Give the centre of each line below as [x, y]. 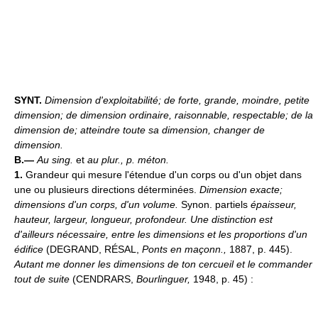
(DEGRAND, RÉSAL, [93, 250]
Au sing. [55, 160]
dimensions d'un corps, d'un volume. [98, 205]
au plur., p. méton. [128, 160]
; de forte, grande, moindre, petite [234, 100]
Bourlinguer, [165, 279]
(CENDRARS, [103, 279]
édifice [29, 250]
